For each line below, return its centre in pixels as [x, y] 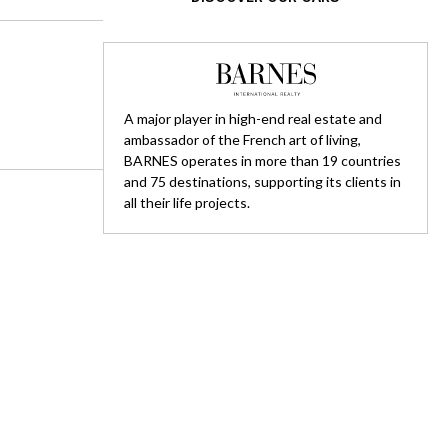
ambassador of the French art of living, [242, 139]
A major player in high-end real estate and [253, 118]
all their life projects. [187, 202]
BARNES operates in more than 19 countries [262, 160]
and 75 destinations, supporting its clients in [262, 181]
